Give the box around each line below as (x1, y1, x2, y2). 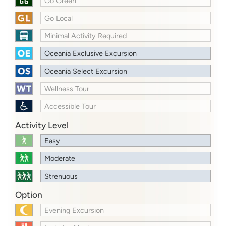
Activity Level (15, 120, 68, 130)
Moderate (44, 153, 76, 163)
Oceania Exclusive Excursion (44, 48, 137, 58)
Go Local (44, 13, 73, 23)
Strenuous (44, 171, 78, 181)
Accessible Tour (44, 101, 96, 111)
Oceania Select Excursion (44, 66, 128, 76)
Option (15, 189, 42, 200)
